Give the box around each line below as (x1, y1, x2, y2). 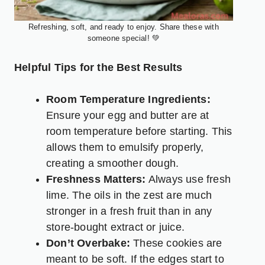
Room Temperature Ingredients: (46, 93, 211, 105)
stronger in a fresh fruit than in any (46, 205, 212, 217)
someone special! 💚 (87, 33, 160, 43)
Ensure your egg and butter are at (46, 109, 209, 121)
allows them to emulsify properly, (46, 141, 204, 153)
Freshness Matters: (46, 173, 146, 185)
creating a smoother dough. (46, 157, 179, 169)
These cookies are (130, 237, 222, 249)
